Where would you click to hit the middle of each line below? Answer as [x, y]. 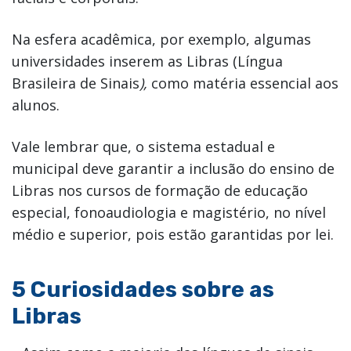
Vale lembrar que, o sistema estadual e [143, 146]
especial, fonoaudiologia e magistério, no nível [169, 212]
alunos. [36, 105]
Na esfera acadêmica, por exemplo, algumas [161, 39]
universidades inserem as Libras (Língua [147, 61]
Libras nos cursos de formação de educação [160, 190]
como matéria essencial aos [245, 83]
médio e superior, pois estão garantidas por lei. [173, 234]
